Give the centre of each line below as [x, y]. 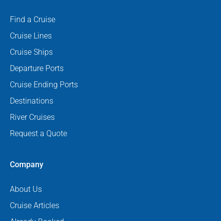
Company [27, 164]
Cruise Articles [35, 205]
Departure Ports [37, 68]
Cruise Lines [31, 36]
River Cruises [32, 117]
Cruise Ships [31, 52]
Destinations [32, 101]
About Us [26, 189]
